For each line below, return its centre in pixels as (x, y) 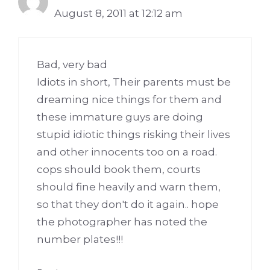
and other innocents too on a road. (127, 152)
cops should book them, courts (119, 170)
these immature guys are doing (120, 117)
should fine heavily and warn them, (129, 187)
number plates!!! (80, 240)
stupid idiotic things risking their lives (133, 135)
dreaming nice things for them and (129, 100)
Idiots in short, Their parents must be (134, 82)
